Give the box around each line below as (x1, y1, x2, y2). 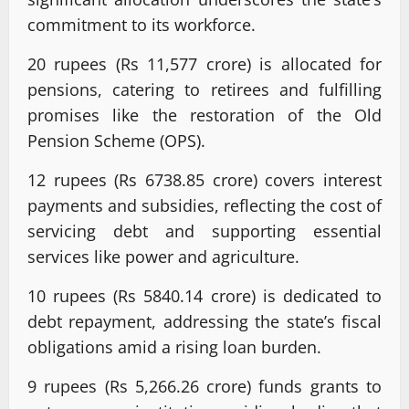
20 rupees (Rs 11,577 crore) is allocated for (27, 52, 382, 75)
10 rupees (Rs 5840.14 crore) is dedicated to (27, 284, 382, 307)
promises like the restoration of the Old (27, 103, 382, 126)
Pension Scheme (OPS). (27, 129, 205, 152)
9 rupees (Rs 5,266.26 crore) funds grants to (27, 374, 382, 397)
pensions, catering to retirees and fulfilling (27, 78, 382, 100)
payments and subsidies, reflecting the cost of (27, 194, 382, 216)
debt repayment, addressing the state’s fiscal (27, 309, 382, 332)
